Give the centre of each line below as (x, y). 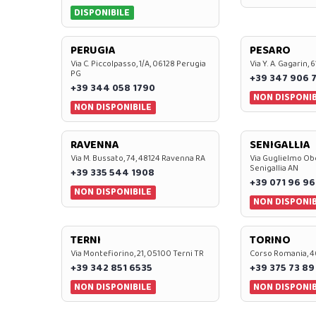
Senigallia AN (274, 169)
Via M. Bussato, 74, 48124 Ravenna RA (138, 159)
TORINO (270, 240)
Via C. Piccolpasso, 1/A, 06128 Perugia (138, 63)
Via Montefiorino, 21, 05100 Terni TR (137, 253)
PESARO (270, 50)
